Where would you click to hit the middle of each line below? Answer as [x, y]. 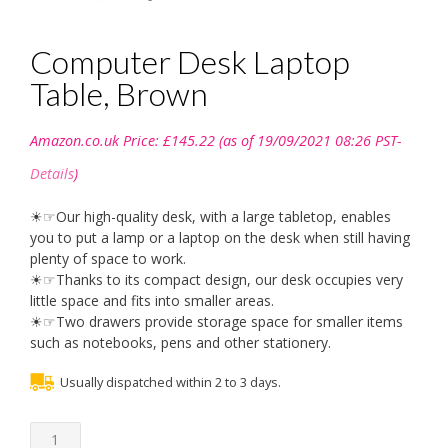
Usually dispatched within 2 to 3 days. [170, 382]
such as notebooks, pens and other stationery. [180, 343]
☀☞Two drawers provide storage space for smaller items [216, 322]
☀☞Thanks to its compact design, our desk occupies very [216, 280]
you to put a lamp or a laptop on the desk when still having [220, 238]
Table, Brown [119, 94]
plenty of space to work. [108, 259]
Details [52, 174]
